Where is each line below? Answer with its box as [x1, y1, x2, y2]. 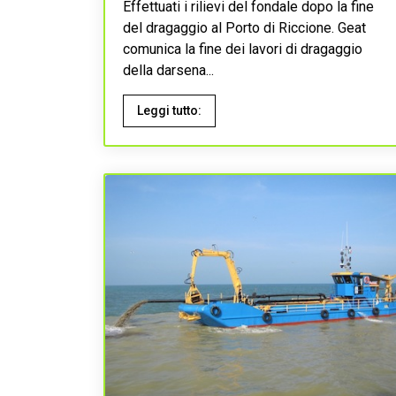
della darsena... [123, 62, 214, 79]
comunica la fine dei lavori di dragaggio [123, 41, 362, 57]
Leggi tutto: [137, 103, 202, 118]
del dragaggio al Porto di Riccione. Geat [123, 19, 366, 36]
